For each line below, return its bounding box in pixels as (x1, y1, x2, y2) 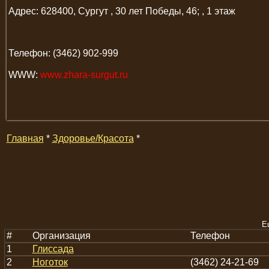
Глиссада (32, 244, 74, 254)
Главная (6, 133, 44, 144)
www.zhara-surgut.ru (40, 70, 128, 80)
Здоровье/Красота (52, 133, 134, 144)
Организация (32, 231, 91, 241)
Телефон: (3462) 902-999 (8, 48, 118, 59)
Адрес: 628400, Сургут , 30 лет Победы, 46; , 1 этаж (8, 6, 235, 17)
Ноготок (32, 257, 68, 267)
